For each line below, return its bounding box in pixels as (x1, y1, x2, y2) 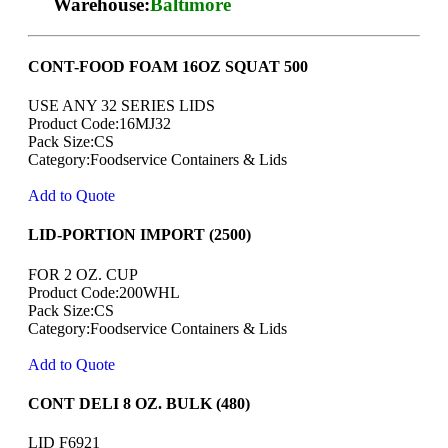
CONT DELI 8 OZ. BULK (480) (28, 394, 250, 412)
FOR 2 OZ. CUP (28, 265, 138, 283)
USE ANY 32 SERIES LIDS (28, 97, 215, 115)
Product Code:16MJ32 (28, 115, 171, 133)
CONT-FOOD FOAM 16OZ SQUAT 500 (28, 57, 308, 75)
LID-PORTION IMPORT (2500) (28, 226, 251, 244)
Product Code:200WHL (28, 283, 180, 301)
